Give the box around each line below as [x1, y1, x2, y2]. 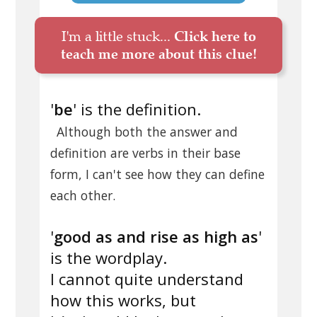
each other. [50, 187, 115, 204]
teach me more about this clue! [60, 45, 257, 63]
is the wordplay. [50, 247, 167, 269]
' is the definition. [73, 98, 201, 120]
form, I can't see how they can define [50, 166, 265, 183]
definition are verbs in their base [50, 144, 241, 162]
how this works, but [50, 289, 196, 311]
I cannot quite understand [50, 268, 243, 290]
